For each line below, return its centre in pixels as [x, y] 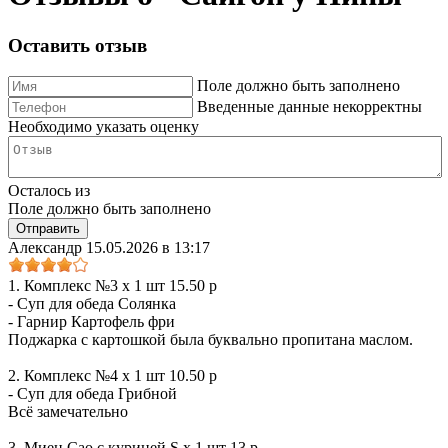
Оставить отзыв [77, 45]
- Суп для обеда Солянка [92, 303]
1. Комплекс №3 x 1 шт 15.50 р [112, 285]
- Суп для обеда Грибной [92, 393]
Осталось [41, 190]
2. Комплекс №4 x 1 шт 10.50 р [112, 375]
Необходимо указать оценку [103, 126]
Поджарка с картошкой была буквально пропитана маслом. [210, 339]
